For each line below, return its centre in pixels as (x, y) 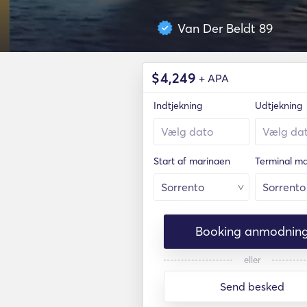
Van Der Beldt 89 (225, 28)
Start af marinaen (192, 161)
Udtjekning (279, 106)
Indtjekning (178, 106)
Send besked (252, 286)
